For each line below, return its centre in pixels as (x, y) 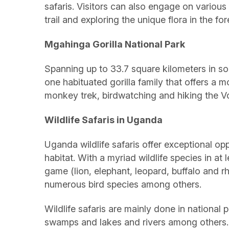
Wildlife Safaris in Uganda (104, 120)
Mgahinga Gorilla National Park (115, 44)
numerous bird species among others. (123, 184)
